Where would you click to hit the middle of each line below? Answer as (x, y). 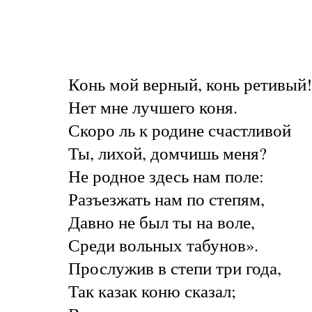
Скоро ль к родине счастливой (179, 130)
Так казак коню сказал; (152, 290)
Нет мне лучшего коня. (153, 107)
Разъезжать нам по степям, (166, 198)
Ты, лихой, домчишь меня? (167, 153)
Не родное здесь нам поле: (166, 175)
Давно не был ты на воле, (161, 221)
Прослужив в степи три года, (174, 267)
